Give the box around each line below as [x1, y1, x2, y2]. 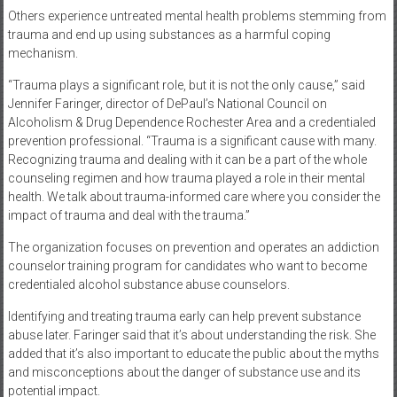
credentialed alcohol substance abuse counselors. [7, 276, 290, 292]
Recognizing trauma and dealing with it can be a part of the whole [7, 152, 367, 167]
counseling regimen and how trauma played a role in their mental [7, 170, 365, 185]
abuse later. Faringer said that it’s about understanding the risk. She [7, 327, 376, 342]
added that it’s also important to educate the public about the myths [7, 346, 379, 361]
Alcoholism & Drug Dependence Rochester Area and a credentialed [7, 114, 376, 129]
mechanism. [7, 45, 78, 60]
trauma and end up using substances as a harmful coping [7, 27, 331, 42]
